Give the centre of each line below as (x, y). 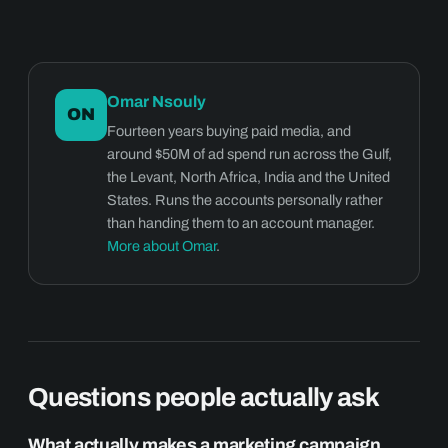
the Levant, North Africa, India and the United (248, 176)
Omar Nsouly (156, 101)
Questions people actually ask (204, 396)
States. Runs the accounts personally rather (245, 199)
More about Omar (161, 245)
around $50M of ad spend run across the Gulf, (249, 153)
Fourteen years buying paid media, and (229, 130)
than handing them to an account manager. (241, 222)
